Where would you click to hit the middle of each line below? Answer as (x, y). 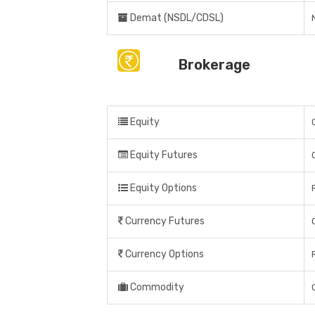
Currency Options (163, 255)
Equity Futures (163, 155)
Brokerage (214, 65)
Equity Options (162, 188)
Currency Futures (164, 221)
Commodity (156, 288)
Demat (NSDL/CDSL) (176, 18)
